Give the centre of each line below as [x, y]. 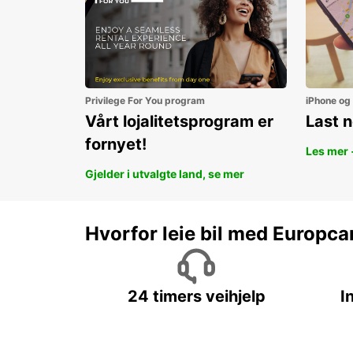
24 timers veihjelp [196, 297]
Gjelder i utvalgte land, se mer [165, 174]
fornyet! [116, 145]
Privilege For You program [145, 101]
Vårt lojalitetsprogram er [179, 122]
